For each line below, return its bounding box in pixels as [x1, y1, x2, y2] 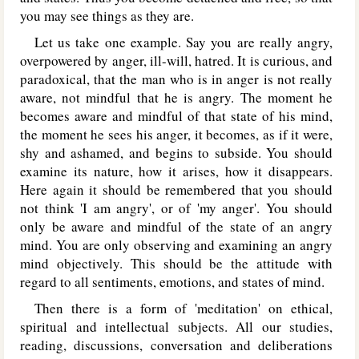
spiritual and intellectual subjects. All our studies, [20, 317, 333, 336]
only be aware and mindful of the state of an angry [20, 217, 333, 236]
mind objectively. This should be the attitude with [20, 254, 333, 272]
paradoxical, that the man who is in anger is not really [20, 70, 333, 88]
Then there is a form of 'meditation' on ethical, [20, 299, 333, 317]
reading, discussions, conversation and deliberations [20, 336, 333, 354]
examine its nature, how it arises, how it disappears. [20, 162, 333, 180]
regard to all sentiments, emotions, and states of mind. [20, 272, 325, 291]
